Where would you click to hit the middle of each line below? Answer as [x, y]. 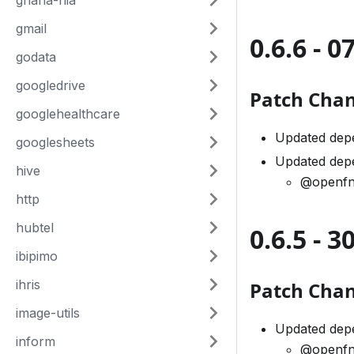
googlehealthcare [68, 114]
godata [36, 57]
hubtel [35, 228]
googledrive [51, 85]
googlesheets [55, 142]
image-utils [48, 313]
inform [36, 341]
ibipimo [37, 256]
